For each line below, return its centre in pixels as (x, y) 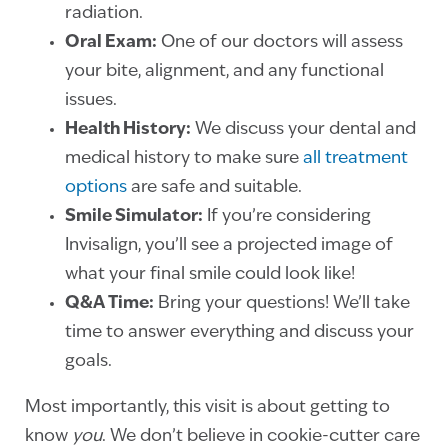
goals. (88, 362)
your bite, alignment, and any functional (224, 72)
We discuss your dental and (303, 130)
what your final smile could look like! (210, 275)
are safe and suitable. (214, 188)
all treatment (353, 159)
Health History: (128, 130)
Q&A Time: (109, 304)
